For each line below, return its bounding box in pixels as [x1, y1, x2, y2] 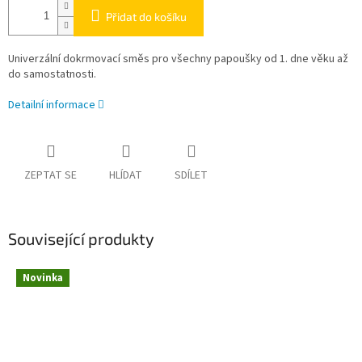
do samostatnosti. [8, 66, 96, 83]
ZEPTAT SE [24, 167, 77, 184]
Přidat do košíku [106, 10, 187, 24]
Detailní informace [8, 97, 95, 114]
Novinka [23, 270, 63, 285]
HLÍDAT [109, 167, 142, 184]
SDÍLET [175, 167, 208, 184]
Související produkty [8, 229, 154, 249]
